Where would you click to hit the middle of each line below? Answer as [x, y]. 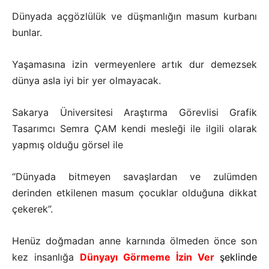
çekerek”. [32, 209]
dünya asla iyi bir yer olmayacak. [86, 81]
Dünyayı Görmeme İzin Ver [150, 257]
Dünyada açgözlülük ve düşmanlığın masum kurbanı [134, 17]
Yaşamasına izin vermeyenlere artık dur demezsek [134, 65]
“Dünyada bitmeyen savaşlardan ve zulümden [134, 177]
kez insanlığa [46, 257]
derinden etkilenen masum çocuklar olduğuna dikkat [134, 193]
